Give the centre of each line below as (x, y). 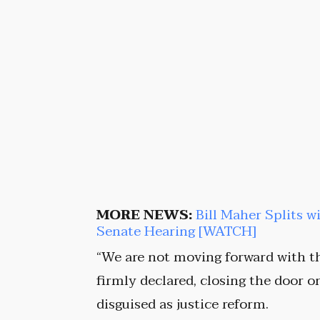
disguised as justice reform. (183, 305)
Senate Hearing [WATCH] (177, 232)
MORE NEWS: (145, 215)
